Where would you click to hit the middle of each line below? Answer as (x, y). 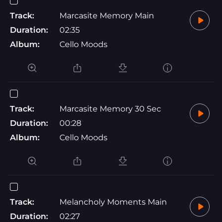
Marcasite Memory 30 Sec (110, 109)
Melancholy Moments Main (113, 202)
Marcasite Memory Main (107, 15)
